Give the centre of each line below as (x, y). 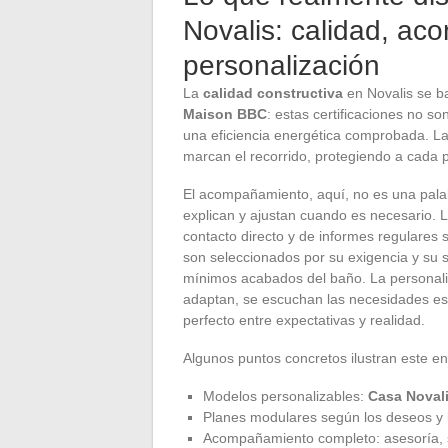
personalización (281, 65)
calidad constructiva (273, 92)
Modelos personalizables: (285, 395)
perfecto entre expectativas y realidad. (304, 319)
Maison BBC (225, 113)
